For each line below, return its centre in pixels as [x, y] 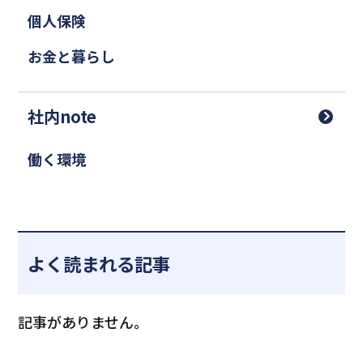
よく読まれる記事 [98, 263]
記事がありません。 [83, 321]
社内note [62, 117]
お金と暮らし [71, 56]
